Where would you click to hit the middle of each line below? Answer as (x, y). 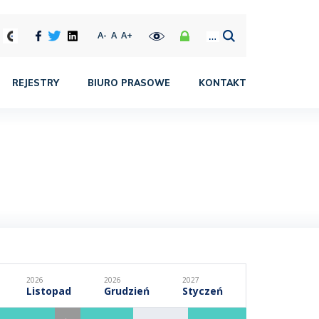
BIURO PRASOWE (129, 83)
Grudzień (127, 291)
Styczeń (203, 291)
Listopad (49, 291)
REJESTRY (36, 83)
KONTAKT (223, 83)
